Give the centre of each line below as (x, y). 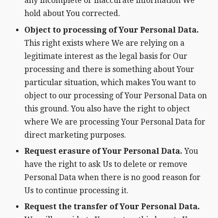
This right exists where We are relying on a (104, 43)
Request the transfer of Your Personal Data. (112, 207)
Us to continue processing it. (76, 191)
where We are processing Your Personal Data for (115, 122)
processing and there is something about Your (109, 69)
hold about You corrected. (72, 14)
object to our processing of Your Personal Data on (116, 95)
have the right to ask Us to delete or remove (106, 164)
